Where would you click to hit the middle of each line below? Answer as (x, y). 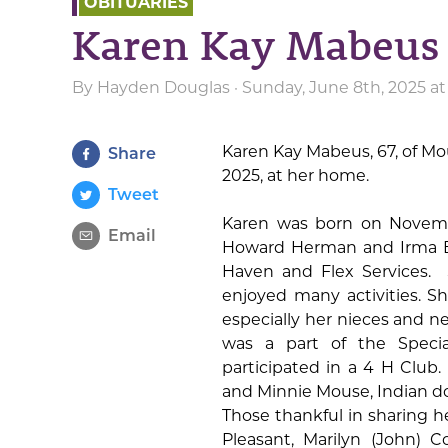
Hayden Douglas (163, 88)
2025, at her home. (295, 176)
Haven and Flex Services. (327, 272)
